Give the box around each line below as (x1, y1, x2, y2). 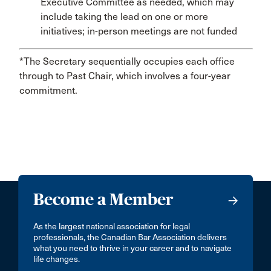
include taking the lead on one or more (41, 11, 208, 22)
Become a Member (33, 190, 174, 209)
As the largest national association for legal (33, 221, 191, 232)
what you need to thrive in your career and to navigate (33, 243, 232, 253)
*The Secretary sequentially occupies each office (19, 56, 235, 67)
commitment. (19, 85, 77, 96)
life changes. (33, 254, 80, 264)
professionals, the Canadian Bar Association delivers (33, 232, 227, 243)
